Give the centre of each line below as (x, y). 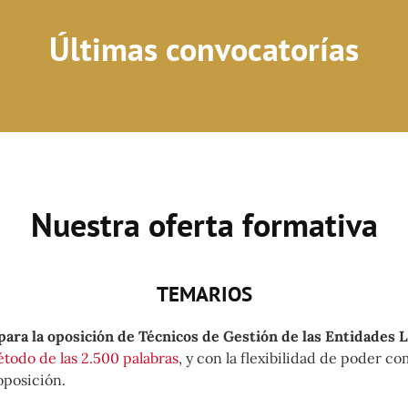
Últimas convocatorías (204, 48)
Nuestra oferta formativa (204, 224)
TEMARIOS (204, 293)
